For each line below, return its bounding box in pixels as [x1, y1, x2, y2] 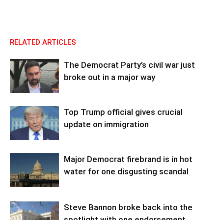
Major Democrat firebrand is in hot [64, 154, 192, 164]
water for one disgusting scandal [64, 166, 189, 176]
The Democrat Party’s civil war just [64, 59, 195, 70]
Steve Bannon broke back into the [64, 202, 192, 212]
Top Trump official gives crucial [64, 107, 183, 117]
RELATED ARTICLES [10, 37, 76, 47]
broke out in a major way [64, 72, 155, 82]
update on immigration [64, 119, 149, 129]
